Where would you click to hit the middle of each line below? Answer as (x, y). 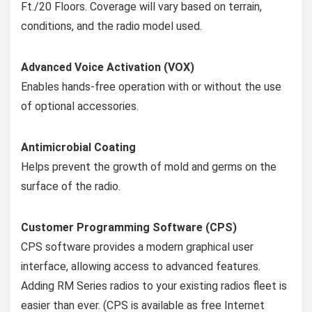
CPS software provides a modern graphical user (137, 247)
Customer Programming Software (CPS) (129, 227)
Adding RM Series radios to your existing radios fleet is (154, 286)
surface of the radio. (71, 186)
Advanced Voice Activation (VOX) (108, 67)
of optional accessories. (80, 106)
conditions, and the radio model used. (111, 26)
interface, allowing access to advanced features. (141, 266)
